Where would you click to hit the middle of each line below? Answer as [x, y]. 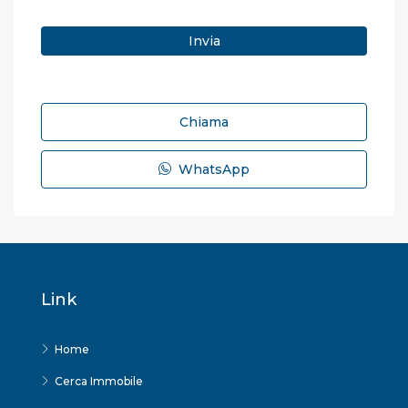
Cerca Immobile [99, 382]
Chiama [204, 122]
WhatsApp [212, 170]
